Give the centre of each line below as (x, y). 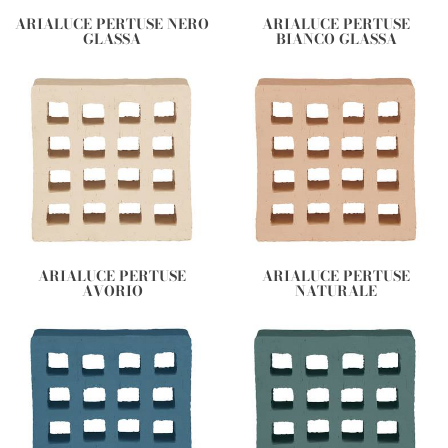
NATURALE (336, 291)
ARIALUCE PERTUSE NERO (112, 24)
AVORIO (112, 291)
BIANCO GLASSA (336, 39)
